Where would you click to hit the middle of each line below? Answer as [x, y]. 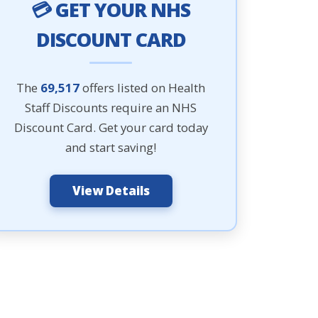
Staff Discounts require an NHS [111, 108]
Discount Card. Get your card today [111, 127]
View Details [111, 191]
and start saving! [111, 147]
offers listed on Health [142, 88]
